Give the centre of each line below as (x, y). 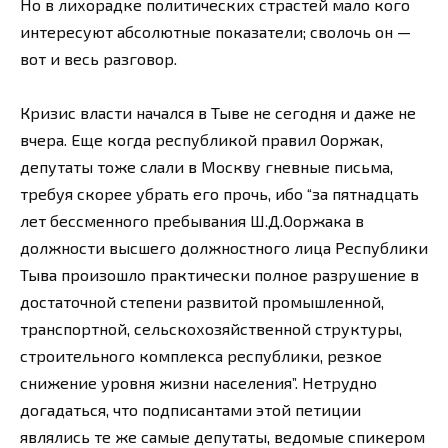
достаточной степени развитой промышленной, (202, 301)
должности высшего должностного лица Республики (224, 247)
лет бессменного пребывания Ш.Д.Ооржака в (192, 220)
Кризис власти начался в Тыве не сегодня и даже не (218, 112)
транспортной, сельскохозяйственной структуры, (211, 328)
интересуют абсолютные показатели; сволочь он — (215, 31)
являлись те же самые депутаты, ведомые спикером (222, 436)
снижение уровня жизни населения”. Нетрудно (198, 382)
